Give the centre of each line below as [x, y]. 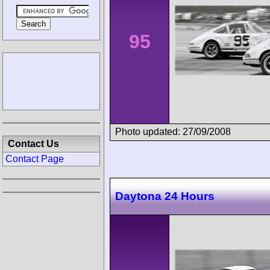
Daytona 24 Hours [165, 196]
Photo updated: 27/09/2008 [173, 131]
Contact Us [33, 144]
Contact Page [35, 159]
